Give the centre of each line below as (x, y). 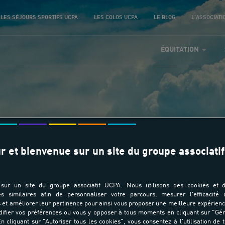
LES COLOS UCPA (116, 17)
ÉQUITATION (180, 50)
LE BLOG (164, 17)
